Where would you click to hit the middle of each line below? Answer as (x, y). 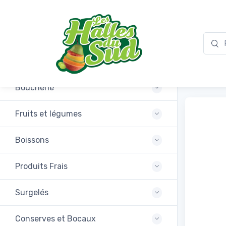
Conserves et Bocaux (55, 219)
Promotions (37, 61)
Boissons (32, 140)
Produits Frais (41, 166)
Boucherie (35, 88)
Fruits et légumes (48, 114)
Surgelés (32, 192)
